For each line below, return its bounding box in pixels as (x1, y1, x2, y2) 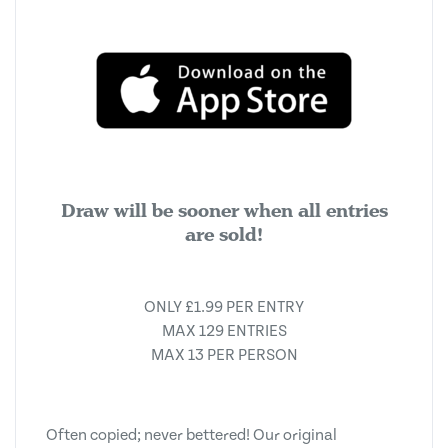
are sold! (185, 222, 263, 247)
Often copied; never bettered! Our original (46, 426, 337, 444)
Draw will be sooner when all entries (60, 198, 388, 223)
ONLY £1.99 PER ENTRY (144, 298, 304, 316)
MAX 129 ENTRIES (161, 322, 287, 340)
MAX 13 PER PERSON (150, 346, 298, 364)
